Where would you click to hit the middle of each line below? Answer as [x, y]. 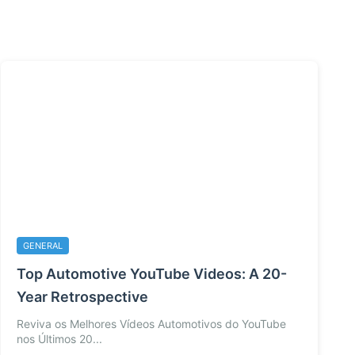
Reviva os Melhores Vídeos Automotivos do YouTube [151, 324]
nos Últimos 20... [59, 339]
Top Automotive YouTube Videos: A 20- [152, 274]
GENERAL [43, 246]
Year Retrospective [82, 297]
